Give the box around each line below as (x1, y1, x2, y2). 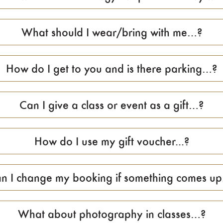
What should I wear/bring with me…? (21, 24, 202, 39)
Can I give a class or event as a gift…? (19, 97, 204, 112)
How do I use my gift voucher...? (34, 133, 189, 148)
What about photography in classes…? (17, 206, 206, 221)
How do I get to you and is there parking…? (6, 61, 217, 76)
